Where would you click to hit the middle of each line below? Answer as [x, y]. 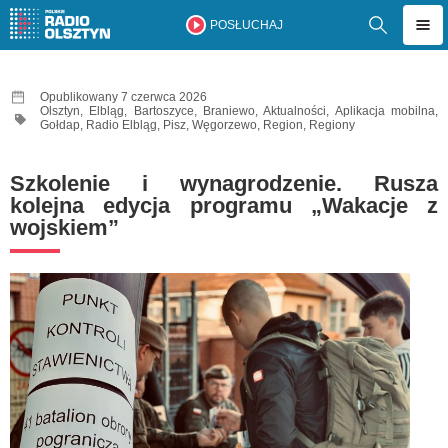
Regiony [332, 125]
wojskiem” [64, 227]
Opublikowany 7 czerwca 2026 [123, 97]
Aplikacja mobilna [385, 111]
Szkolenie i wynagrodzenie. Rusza [224, 183]
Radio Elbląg [121, 125]
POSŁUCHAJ [246, 25]
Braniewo [229, 111]
